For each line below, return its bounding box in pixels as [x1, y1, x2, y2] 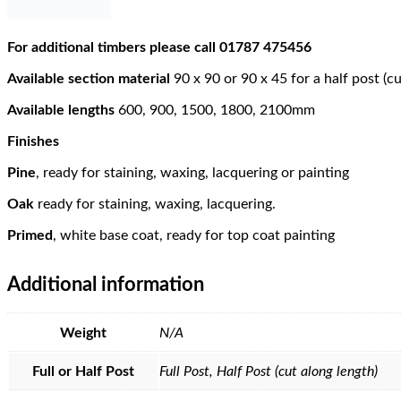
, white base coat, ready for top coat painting [53, 227, 335, 243]
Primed [7, 227, 53, 243]
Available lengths [7, 102, 118, 117]
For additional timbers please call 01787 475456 [7, 39, 311, 55]
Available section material [7, 71, 170, 86]
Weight [60, 325, 107, 340]
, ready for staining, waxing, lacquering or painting [36, 165, 349, 180]
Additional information [7, 274, 204, 294]
